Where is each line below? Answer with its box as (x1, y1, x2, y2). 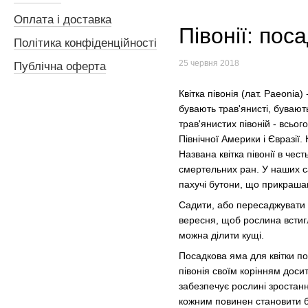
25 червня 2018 (179, 58, 239, 68)
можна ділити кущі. (179, 230, 264, 241)
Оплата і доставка (14, 13, 111, 27)
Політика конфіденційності (14, 36, 157, 50)
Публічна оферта (14, 60, 106, 74)
